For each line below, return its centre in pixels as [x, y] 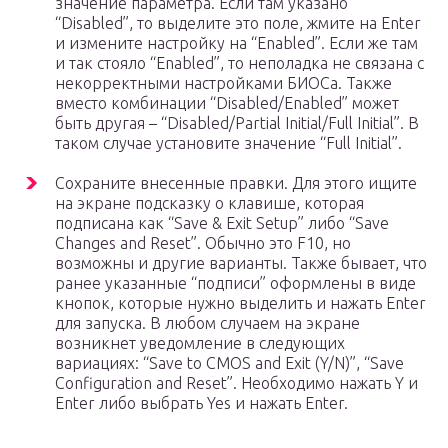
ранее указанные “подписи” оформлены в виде [235, 283]
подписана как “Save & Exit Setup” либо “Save [222, 223]
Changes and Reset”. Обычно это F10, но [203, 243]
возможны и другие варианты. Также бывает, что [241, 263]
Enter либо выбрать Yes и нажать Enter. [201, 403]
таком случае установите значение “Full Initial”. [228, 143]
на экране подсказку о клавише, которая [209, 203]
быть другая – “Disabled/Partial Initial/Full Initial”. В [237, 123]
